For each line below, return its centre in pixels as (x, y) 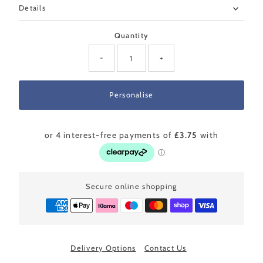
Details (32, 8)
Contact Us (165, 248)
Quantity (131, 36)
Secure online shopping (131, 187)
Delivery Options (103, 248)
